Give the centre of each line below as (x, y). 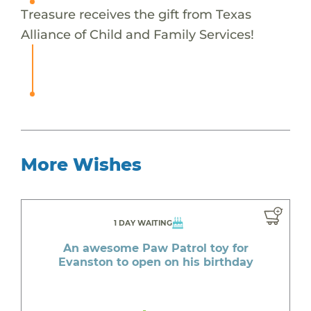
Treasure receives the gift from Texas (136, 14)
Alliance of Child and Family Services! (137, 34)
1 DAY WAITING (143, 223)
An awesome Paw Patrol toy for (155, 248)
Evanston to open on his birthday (155, 262)
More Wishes (81, 164)
